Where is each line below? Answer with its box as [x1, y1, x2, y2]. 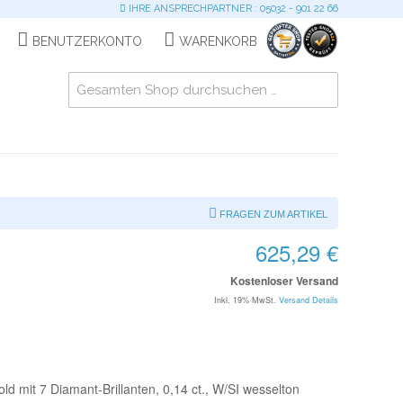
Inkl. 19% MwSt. [214, 294, 276, 306]
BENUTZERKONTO [32, 34, 142, 49]
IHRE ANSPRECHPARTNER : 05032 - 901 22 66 [126, 3, 338, 14]
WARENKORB [179, 34, 257, 49]
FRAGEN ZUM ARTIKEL [219, 209, 327, 219]
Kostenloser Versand [230, 273, 338, 289]
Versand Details [279, 294, 338, 306]
